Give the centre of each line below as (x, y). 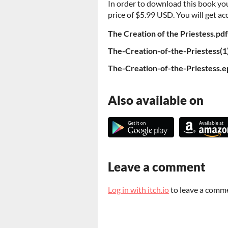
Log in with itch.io (138, 189)
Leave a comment (157, 166)
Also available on (156, 100)
